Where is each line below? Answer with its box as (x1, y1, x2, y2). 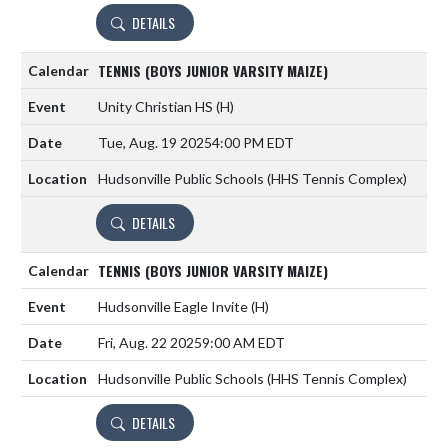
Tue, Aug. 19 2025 (98, 134, 212, 151)
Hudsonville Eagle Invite (98, 298, 251, 315)
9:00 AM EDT (202, 334, 285, 351)
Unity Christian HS (98, 98, 216, 115)
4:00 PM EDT (212, 134, 294, 151)
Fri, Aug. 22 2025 (98, 334, 202, 351)
